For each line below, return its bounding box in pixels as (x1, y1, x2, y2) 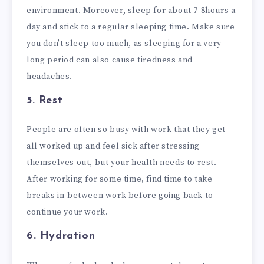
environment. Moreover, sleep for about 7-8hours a (27, 5, 236, 16)
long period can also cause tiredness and (27, 55, 193, 66)
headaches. (27, 71, 72, 82)
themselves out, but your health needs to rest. (27, 157, 217, 169)
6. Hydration (27, 230, 95, 242)
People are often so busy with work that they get (27, 124, 226, 136)
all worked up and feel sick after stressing (27, 141, 200, 152)
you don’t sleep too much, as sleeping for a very (27, 38, 222, 49)
